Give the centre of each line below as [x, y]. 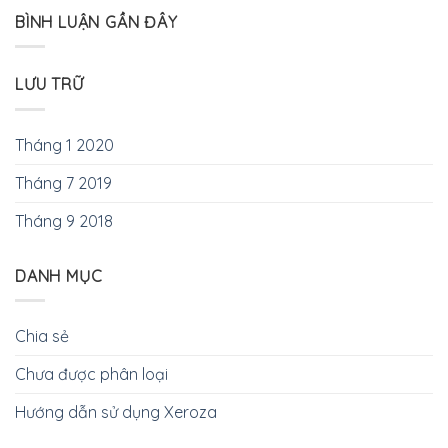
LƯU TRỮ [49, 84]
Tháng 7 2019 [63, 182]
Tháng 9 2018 [64, 220]
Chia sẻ [42, 336]
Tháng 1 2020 [64, 144]
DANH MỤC [59, 275]
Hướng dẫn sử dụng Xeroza [116, 412]
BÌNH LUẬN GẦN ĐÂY [96, 21]
